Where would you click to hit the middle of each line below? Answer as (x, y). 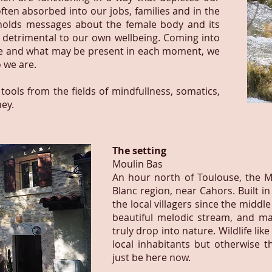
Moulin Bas (138, 164)
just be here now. (151, 257)
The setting (141, 151)
